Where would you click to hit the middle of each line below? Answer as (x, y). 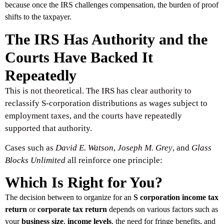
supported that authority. (48, 128)
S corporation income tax (176, 197)
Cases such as (30, 147)
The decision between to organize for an (69, 197)
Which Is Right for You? (84, 182)
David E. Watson (84, 147)
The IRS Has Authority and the (106, 39)
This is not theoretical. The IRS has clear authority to (98, 90)
